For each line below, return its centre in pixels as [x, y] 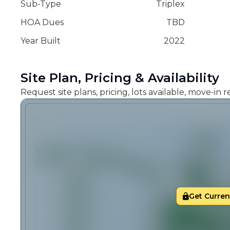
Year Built [41, 41]
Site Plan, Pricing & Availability [120, 78]
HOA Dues [42, 22]
